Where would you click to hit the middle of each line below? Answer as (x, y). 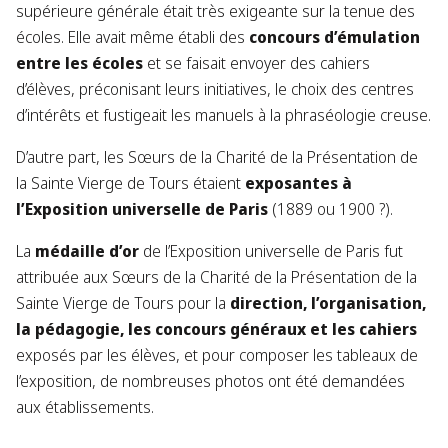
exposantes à (298, 183)
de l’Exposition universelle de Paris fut (271, 251)
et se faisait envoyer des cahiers (256, 63)
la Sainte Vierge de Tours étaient (130, 183)
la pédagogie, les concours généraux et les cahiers (216, 329)
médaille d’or (87, 251)
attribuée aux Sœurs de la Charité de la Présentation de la (216, 277)
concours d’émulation (334, 37)
